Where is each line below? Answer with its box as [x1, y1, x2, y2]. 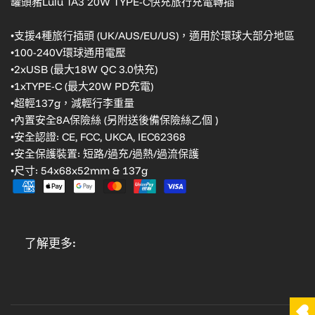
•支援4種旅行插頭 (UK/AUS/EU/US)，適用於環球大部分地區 [11, 29, 295, 42]
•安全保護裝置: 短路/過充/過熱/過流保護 [11, 147, 199, 160]
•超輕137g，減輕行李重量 [11, 96, 134, 110]
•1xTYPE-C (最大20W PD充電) [11, 79, 153, 93]
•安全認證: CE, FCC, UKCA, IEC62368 [11, 130, 186, 143]
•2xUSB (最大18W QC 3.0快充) [11, 63, 157, 76]
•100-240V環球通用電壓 [11, 46, 126, 59]
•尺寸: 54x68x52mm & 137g [11, 164, 148, 177]
